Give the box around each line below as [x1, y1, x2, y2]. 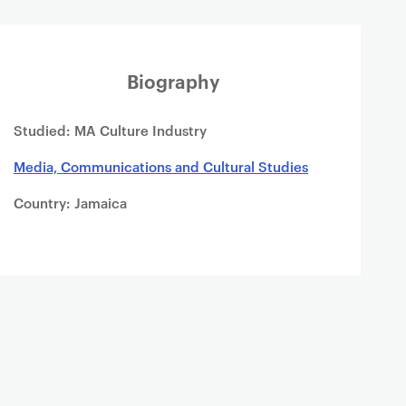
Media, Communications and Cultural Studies [14, 157, 308, 176]
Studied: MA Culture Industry [14, 121, 207, 140]
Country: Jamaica [14, 193, 127, 212]
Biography [127, 68, 220, 93]
